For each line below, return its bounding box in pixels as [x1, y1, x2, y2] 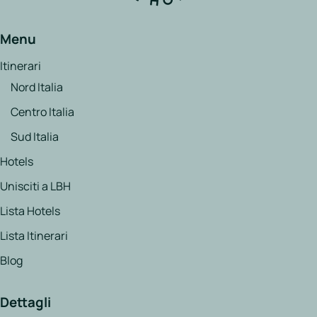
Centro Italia [11, 104, 74, 120]
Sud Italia [11, 129, 59, 145]
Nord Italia [11, 79, 63, 96]
